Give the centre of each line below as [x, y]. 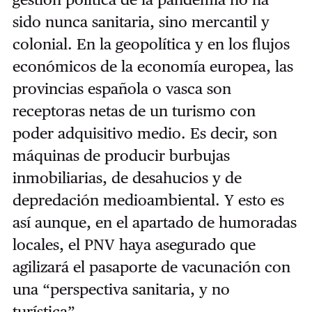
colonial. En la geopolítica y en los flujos [151, 44]
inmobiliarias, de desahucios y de [127, 177]
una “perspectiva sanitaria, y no [121, 289]
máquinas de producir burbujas [121, 155]
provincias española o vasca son [122, 88]
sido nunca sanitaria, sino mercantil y [141, 21]
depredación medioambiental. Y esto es [148, 200]
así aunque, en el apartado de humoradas [154, 222]
